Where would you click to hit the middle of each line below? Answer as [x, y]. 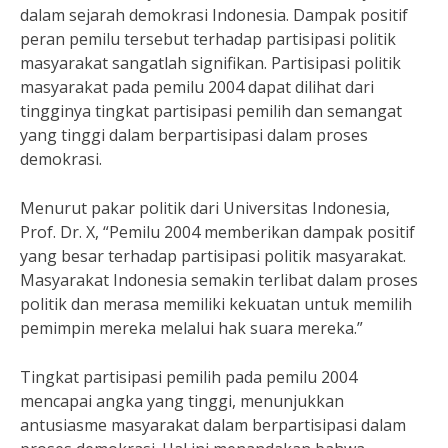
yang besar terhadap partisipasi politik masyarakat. [213, 256]
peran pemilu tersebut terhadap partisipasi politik [208, 39]
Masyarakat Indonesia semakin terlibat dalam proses [219, 280]
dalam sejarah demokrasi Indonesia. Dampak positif [214, 15]
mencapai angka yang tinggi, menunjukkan [182, 401]
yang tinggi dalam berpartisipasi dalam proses [194, 135]
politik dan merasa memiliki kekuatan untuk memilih [216, 304]
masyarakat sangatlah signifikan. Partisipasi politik [210, 63]
